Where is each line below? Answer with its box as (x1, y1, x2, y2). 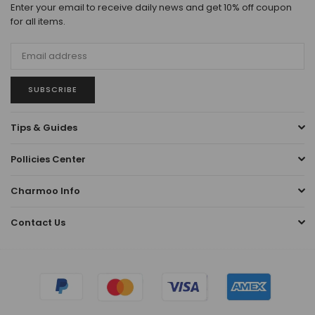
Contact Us (11, 215, 65, 229)
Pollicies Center (11, 152, 86, 166)
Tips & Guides (11, 120, 77, 134)
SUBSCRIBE (28, 84, 77, 95)
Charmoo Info (11, 184, 80, 198)
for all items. (11, 14, 65, 28)
